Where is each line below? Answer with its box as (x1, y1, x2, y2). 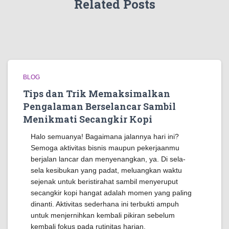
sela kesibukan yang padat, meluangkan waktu (31, 166, 182, 174)
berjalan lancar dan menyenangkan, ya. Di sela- (31, 155, 186, 163)
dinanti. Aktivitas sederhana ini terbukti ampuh (31, 200, 179, 208)
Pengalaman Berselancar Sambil (23, 100, 176, 112)
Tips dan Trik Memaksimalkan (23, 87, 170, 100)
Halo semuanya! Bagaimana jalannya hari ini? (31, 132, 179, 141)
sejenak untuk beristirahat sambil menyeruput (31, 177, 178, 186)
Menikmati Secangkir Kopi (23, 113, 152, 125)
